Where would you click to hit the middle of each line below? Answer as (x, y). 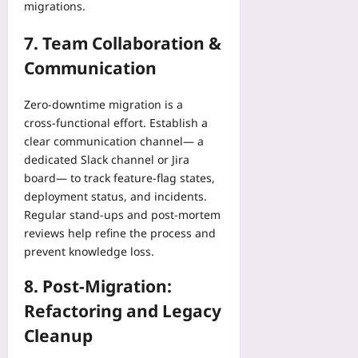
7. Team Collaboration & (123, 44)
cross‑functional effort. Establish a (116, 122)
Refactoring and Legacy (123, 311)
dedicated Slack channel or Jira (107, 159)
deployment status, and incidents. (115, 196)
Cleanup (58, 336)
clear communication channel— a (114, 141)
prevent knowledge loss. (89, 251)
